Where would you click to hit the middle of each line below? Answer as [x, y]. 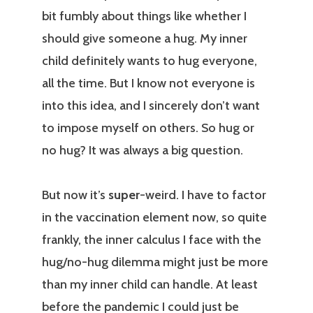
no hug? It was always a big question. [144, 151]
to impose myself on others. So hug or [148, 128]
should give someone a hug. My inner [145, 39]
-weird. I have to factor [203, 195]
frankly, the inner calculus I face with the [152, 240]
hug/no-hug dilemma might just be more [155, 262]
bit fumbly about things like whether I [144, 16]
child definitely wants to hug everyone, [150, 61]
